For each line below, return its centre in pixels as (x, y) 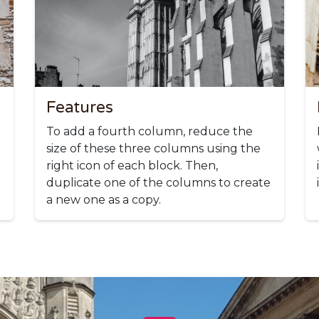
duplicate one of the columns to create (158, 182)
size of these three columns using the (153, 148)
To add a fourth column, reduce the (150, 131)
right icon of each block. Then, (132, 165)
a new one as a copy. (104, 199)
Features (80, 107)
